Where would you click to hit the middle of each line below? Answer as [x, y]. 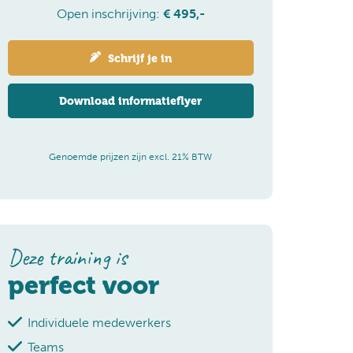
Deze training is [67, 257]
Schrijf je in [138, 58]
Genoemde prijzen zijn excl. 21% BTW [131, 156]
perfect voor [83, 285]
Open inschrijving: [110, 13]
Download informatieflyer [131, 100]
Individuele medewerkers [99, 322]
